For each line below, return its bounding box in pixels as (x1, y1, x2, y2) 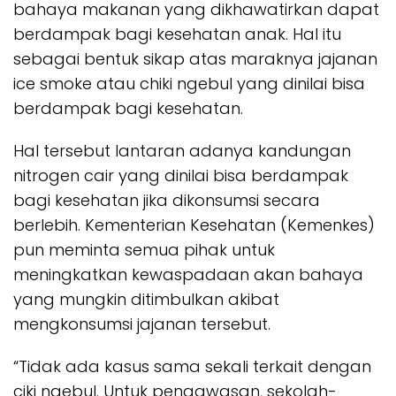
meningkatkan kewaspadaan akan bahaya (13, 263, 363, 286)
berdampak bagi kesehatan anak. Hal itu (13, 23, 341, 45)
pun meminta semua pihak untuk (13, 239, 275, 261)
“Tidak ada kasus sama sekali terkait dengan (13, 355, 371, 377)
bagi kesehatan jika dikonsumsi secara (13, 189, 320, 211)
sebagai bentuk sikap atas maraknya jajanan (13, 48, 377, 70)
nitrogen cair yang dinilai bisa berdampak (13, 164, 348, 187)
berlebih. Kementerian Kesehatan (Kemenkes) (13, 214, 375, 236)
